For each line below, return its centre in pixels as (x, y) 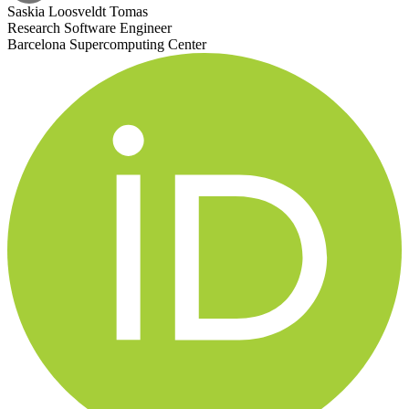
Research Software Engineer (89, 28)
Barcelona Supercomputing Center (107, 45)
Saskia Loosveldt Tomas (78, 12)
